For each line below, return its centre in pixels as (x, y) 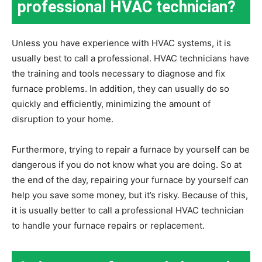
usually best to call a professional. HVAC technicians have (130, 58)
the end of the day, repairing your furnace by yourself (123, 180)
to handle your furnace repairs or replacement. (108, 226)
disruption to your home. (63, 119)
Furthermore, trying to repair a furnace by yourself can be (131, 150)
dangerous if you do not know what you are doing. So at (127, 165)
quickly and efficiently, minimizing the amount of (111, 104)
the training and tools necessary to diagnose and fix (118, 74)
